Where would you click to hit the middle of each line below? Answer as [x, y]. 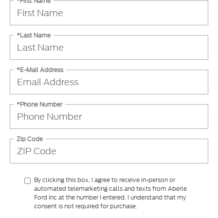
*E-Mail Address [40, 70]
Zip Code [30, 139]
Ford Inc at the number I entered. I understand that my [110, 198]
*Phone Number [39, 104]
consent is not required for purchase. [86, 206]
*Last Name [34, 35]
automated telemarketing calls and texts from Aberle [110, 189]
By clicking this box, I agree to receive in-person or [105, 180]
